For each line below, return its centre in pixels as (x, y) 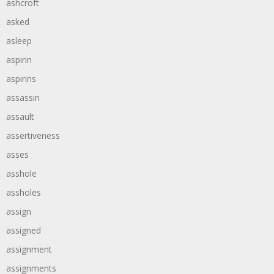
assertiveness (33, 135)
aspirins (21, 79)
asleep (19, 41)
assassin (23, 98)
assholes (24, 192)
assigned (24, 230)
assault (20, 117)
